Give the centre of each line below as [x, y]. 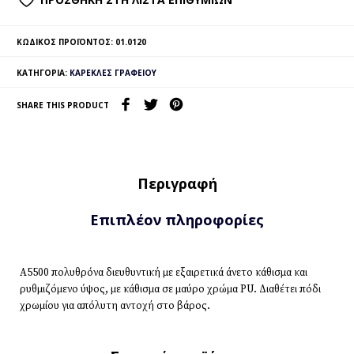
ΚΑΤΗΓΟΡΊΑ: [43, 73]
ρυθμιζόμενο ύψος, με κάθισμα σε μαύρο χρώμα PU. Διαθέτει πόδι [170, 289]
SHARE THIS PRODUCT [62, 105]
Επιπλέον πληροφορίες [177, 220]
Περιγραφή [177, 183]
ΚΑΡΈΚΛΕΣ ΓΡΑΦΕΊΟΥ [113, 73]
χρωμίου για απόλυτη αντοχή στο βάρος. [115, 305]
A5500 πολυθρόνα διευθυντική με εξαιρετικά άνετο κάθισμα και [164, 272]
